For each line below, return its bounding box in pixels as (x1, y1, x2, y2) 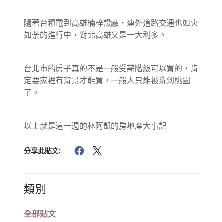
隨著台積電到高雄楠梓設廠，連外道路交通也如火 (24, 17, 198, 28)
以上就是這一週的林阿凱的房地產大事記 (24, 120, 166, 131)
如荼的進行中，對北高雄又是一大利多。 (24, 29, 166, 40)
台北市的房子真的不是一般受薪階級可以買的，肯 (24, 62, 198, 74)
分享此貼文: (24, 146, 60, 156)
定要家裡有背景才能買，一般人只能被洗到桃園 (24, 74, 190, 86)
